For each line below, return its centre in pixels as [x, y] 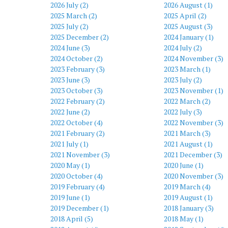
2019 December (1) [80, 208]
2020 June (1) [183, 165]
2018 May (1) [183, 219]
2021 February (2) [78, 133]
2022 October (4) [77, 122]
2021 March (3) [187, 133]
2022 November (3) [193, 122]
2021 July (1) [69, 144]
